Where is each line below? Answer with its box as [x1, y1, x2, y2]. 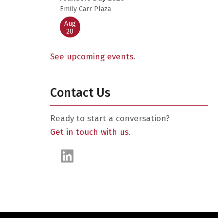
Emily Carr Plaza [59, 5, 111, 13]
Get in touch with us [50, 127, 128, 137]
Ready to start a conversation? [50, 113, 170, 124]
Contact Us [50, 86, 110, 100]
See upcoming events [50, 52, 133, 62]
